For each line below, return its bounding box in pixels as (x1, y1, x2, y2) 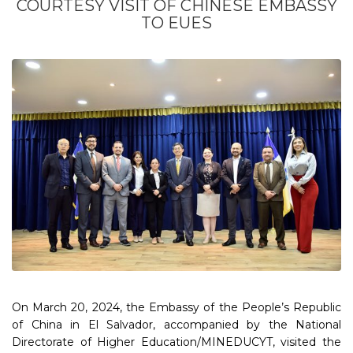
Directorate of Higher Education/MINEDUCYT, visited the (12, 334, 341, 349)
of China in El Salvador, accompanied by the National (12, 317, 341, 332)
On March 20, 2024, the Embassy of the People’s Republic (12, 299, 341, 314)
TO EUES (141, 13, 212, 32)
